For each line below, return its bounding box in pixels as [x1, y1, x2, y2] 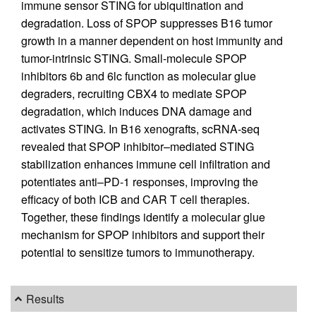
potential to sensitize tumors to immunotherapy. [21, 244, 255, 261]
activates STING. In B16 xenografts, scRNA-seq [21, 121, 260, 138]
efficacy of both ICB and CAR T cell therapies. [21, 191, 250, 208]
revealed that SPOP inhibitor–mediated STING [21, 138, 254, 155]
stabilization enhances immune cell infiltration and [21, 156, 270, 173]
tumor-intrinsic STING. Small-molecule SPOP [21, 50, 247, 67]
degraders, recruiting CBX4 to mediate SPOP [21, 85, 247, 102]
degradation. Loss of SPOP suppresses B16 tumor [21, 15, 272, 32]
